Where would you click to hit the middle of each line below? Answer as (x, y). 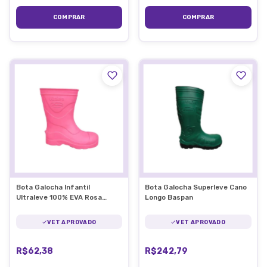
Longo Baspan (169, 197)
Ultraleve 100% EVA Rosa (59, 197)
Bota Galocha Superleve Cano (196, 187)
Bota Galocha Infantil (53, 187)
